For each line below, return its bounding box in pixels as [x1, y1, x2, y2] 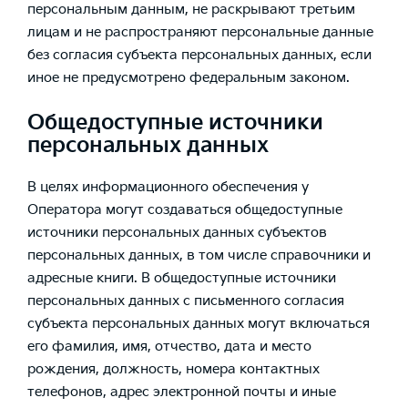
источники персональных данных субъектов [27, 224, 327, 242]
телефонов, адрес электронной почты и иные [27, 383, 336, 402]
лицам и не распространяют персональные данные [27, 24, 373, 42]
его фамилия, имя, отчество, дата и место [27, 338, 311, 356]
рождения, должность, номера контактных [27, 361, 320, 379]
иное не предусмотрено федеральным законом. [27, 69, 350, 87]
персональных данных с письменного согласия [27, 292, 344, 311]
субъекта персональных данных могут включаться [27, 315, 370, 333]
